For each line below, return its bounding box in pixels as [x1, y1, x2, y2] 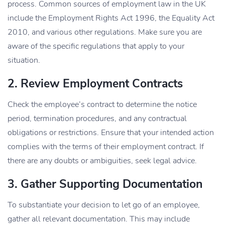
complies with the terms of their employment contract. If [8, 141, 204, 152]
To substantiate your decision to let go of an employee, [8, 199, 200, 210]
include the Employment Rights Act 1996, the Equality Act [8, 12, 214, 24]
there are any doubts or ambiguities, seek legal [8, 155, 171, 166]
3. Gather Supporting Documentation [8, 176, 202, 192]
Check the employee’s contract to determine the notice [8, 98, 197, 110]
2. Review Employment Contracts [8, 75, 183, 91]
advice [171, 155, 195, 166]
